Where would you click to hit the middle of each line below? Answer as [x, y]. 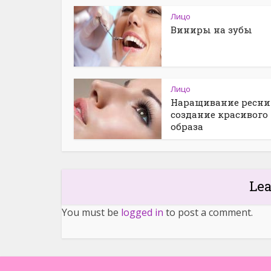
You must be [91, 212]
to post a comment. [208, 212]
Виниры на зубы [211, 30]
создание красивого [219, 114]
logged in [142, 212]
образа [187, 126]
